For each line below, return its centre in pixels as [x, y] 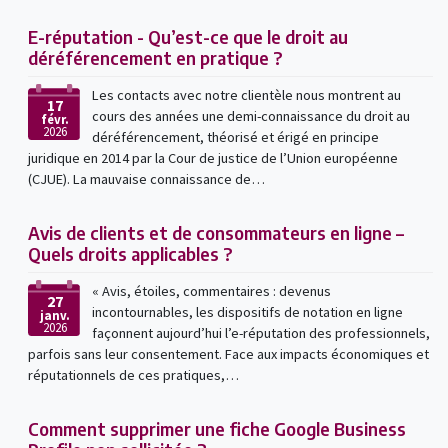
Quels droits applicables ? [130, 253]
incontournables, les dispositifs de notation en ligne [247, 311]
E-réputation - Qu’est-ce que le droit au [187, 36]
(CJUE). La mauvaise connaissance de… [146, 178]
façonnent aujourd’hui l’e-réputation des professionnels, [260, 332]
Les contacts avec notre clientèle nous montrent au [246, 94]
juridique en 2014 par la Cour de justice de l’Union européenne [212, 157]
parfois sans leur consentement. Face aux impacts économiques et [228, 353]
